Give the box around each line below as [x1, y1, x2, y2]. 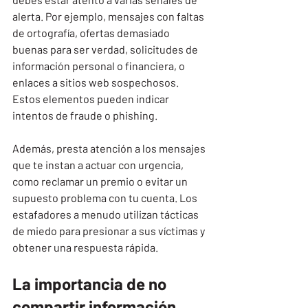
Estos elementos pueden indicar [12, 91, 171, 105]
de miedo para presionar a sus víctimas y [12, 223, 207, 237]
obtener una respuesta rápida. [12, 240, 158, 254]
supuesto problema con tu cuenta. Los [12, 190, 199, 204]
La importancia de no [12, 273, 170, 294]
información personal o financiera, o [12, 58, 187, 72]
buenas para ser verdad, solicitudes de [12, 42, 200, 56]
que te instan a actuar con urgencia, [12, 157, 186, 171]
